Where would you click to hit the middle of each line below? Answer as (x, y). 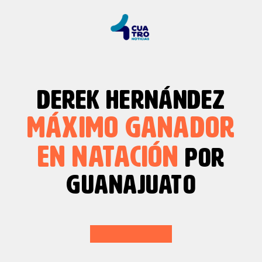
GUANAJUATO (131, 186)
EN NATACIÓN (108, 158)
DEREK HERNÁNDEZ (131, 101)
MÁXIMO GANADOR (131, 129)
